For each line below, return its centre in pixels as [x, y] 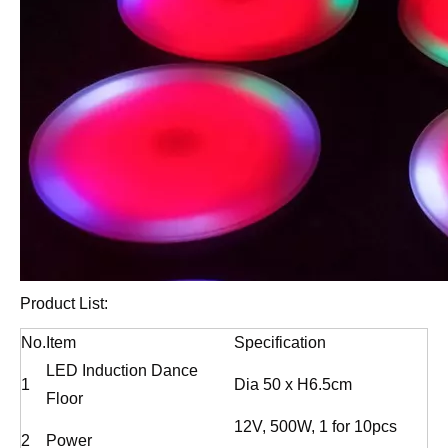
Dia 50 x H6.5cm [293, 384]
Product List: [64, 303]
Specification [280, 342]
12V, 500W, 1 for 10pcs [315, 426]
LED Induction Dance [122, 370]
